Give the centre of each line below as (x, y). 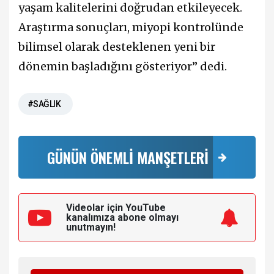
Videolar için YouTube (116, 207)
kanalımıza (92, 217)
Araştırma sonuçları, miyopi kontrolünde (131, 27)
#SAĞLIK (44, 104)
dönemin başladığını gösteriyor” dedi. (123, 66)
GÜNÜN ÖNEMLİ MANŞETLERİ (128, 157)
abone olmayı (148, 217)
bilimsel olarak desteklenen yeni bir (117, 46)
